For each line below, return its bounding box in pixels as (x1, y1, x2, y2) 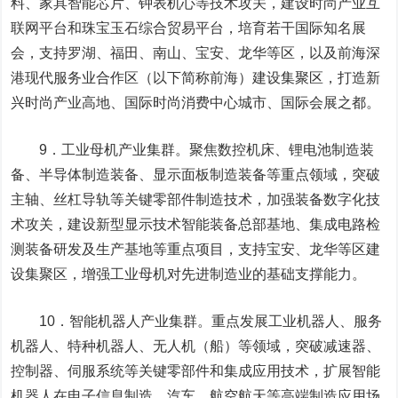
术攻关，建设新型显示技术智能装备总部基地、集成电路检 (11, 217, 381, 232)
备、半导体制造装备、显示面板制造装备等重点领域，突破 (11, 167, 381, 182)
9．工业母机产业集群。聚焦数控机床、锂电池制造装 (11, 142, 375, 157)
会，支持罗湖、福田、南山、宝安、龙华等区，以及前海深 (11, 45, 381, 60)
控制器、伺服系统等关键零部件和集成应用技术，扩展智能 (11, 363, 381, 378)
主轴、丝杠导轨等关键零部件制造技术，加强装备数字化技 (11, 192, 381, 207)
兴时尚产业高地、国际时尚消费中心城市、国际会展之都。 (11, 95, 381, 110)
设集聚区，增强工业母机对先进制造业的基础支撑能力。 (11, 267, 367, 282)
